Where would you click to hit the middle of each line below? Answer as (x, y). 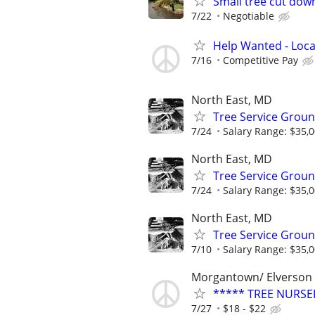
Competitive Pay (261, 60)
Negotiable (249, 16)
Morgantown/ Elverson (252, 277)
